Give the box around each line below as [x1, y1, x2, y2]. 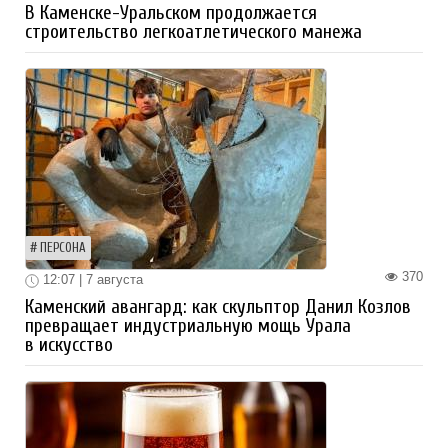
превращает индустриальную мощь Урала [25, 315, 351, 338]
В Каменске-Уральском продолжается [25, 2, 317, 25]
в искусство [25, 334, 113, 357]
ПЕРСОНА [40, 241, 86, 256]
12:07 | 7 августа [39, 272, 143, 288]
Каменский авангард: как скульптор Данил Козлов [25, 296, 411, 319]
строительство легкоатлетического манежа [25, 21, 362, 44]
